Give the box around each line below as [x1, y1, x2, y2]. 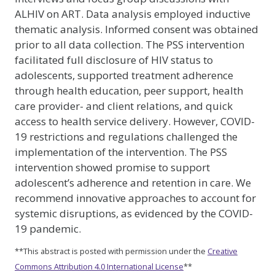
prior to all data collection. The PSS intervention [15, 37, 244, 52]
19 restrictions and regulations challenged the [15, 130, 238, 144]
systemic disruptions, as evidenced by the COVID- [15, 206, 253, 220]
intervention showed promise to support [15, 160, 210, 174]
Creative [207, 245, 238, 257]
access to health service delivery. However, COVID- [15, 114, 255, 128]
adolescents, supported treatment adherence [15, 68, 233, 82]
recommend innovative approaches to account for [15, 191, 256, 205]
